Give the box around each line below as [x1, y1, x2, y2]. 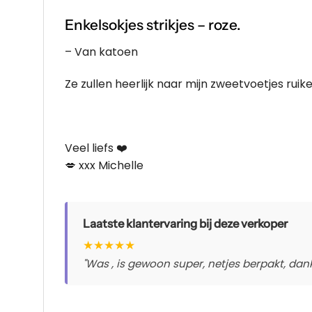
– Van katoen [65, 44, 138, 61]
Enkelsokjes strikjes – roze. [65, 15, 241, 33]
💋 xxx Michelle [65, 157, 143, 173]
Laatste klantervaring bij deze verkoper [83, 216, 288, 231]
